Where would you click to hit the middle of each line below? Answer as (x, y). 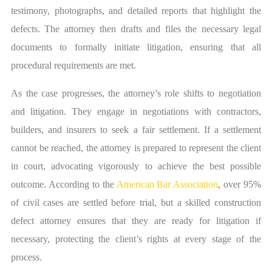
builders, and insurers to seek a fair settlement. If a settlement (136, 130)
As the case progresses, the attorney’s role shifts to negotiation (136, 93)
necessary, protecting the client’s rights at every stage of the (136, 239)
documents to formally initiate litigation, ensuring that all (136, 47)
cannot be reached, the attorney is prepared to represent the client (136, 148)
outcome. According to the (63, 185)
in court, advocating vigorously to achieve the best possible (136, 166)
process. (26, 257)
